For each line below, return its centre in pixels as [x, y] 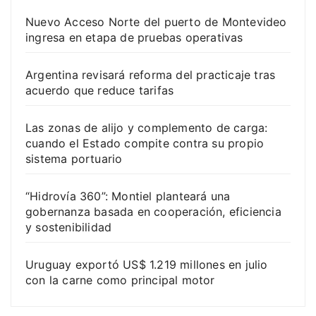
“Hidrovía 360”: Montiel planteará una [128, 196]
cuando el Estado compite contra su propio [145, 143]
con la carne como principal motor [120, 280]
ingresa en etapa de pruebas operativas [134, 37]
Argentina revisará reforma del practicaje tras [151, 74]
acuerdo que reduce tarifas [100, 90]
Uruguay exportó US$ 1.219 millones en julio [147, 264]
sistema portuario [74, 158]
